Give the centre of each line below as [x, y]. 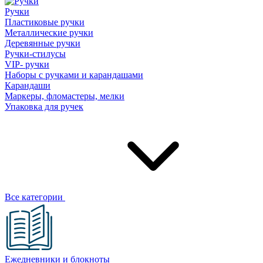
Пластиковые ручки [45, 22]
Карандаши [28, 85]
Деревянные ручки [43, 43]
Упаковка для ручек [44, 107]
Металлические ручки [49, 33]
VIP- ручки [27, 64]
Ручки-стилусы [35, 54]
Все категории [35, 197]
